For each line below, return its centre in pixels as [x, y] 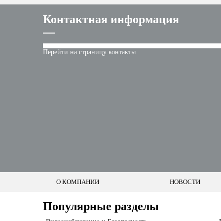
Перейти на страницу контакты [89, 52]
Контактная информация [111, 19]
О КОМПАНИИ [78, 182]
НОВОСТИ [185, 182]
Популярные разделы [101, 206]
